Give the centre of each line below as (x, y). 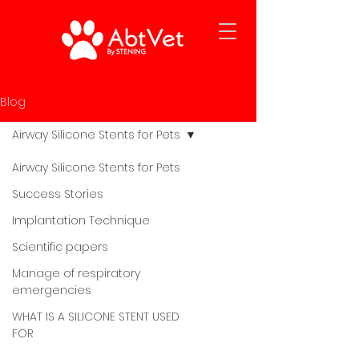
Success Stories (58, 194)
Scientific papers (60, 247)
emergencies (52, 290)
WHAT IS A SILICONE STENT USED (96, 317)
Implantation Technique (81, 220)
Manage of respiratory (76, 273)
